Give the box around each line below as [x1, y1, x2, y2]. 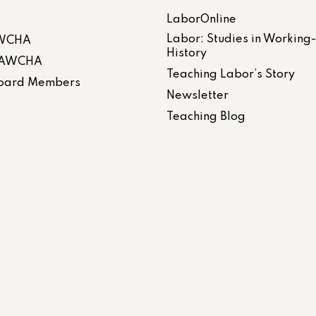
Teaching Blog [166, 111, 245, 123]
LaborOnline [166, 13, 236, 25]
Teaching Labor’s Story [166, 68, 295, 80]
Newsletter [166, 90, 229, 102]
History [166, 47, 207, 59]
